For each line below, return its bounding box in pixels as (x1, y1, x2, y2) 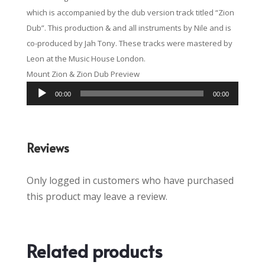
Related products (26, 238, 163, 263)
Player (25, 99, 49, 110)
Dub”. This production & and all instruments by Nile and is (26, 22, 231, 34)
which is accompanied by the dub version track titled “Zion (26, 7, 234, 18)
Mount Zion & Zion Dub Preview (26, 69, 140, 80)
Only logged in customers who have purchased (26, 174, 234, 188)
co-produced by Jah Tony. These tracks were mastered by (26, 38, 232, 49)
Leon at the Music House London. (26, 53, 146, 64)
